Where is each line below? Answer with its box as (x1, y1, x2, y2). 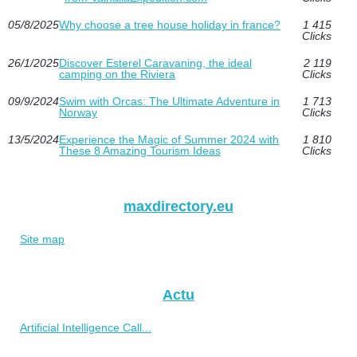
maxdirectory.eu (124, 198, 233, 215)
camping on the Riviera (59, 68, 175, 81)
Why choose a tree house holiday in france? (59, 18, 280, 32)
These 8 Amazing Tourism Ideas (59, 144, 221, 158)
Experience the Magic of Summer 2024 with (59, 133, 279, 147)
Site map (20, 233, 65, 246)
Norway (59, 106, 97, 120)
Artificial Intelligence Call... (20, 321, 151, 335)
